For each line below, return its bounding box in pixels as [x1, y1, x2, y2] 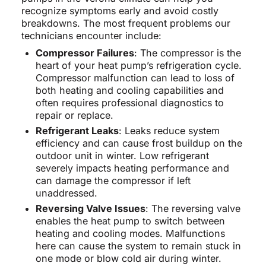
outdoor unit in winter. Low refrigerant [35, 149, 209, 161]
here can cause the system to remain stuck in [35, 239, 241, 252]
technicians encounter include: [21, 29, 161, 42]
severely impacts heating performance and [35, 161, 229, 174]
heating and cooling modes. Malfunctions [35, 227, 225, 239]
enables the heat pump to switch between [35, 214, 225, 227]
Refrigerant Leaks [35, 124, 119, 137]
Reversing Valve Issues [35, 202, 145, 214]
